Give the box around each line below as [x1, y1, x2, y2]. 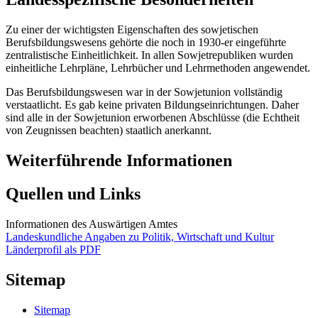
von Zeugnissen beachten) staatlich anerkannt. [6, 124, 212, 136]
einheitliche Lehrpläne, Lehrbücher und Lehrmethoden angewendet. [6, 61, 310, 74]
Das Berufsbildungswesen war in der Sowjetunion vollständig [6, 85, 283, 98]
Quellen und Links [6, 184, 141, 203]
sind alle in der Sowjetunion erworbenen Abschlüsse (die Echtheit [6, 111, 300, 124]
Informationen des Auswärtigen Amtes [6, 217, 177, 230]
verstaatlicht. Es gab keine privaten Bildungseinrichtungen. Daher [6, 98, 299, 111]
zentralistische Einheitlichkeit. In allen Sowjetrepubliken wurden [6, 48, 293, 61]
